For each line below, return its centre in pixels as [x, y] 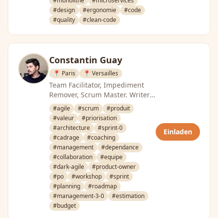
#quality [64, 20]
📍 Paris [64, 73]
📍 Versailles [101, 73]
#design [64, 10]
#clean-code [100, 20]
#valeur [64, 118]
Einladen [178, 132]
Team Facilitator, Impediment [97, 85]
